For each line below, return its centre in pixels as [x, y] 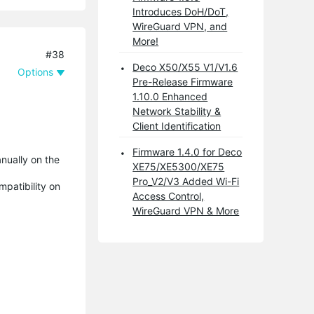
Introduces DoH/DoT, [181, 12]
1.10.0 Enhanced [170, 96]
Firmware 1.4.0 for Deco [187, 152]
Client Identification [177, 126]
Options [36, 72]
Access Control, [169, 196]
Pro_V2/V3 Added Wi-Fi [186, 181]
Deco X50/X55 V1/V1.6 [185, 67]
